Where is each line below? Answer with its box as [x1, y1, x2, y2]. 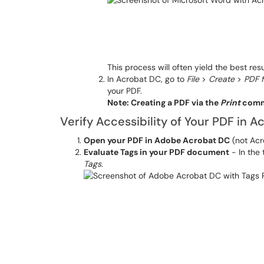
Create [209, 74, 235, 84]
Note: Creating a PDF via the [107, 97, 220, 108]
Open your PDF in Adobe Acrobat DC [84, 135, 230, 146]
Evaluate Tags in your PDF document [84, 147, 229, 157]
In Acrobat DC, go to [107, 74, 187, 84]
